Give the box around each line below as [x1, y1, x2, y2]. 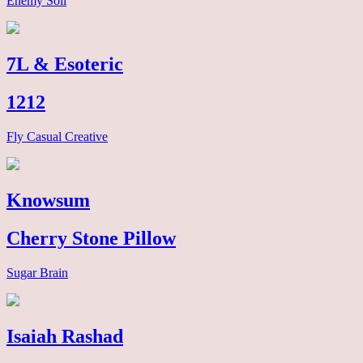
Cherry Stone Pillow [6, 228, 176, 249]
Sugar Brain [6, 265, 68, 280]
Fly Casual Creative [6, 130, 108, 144]
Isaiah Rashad [6, 325, 123, 347]
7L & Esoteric [6, 53, 123, 75]
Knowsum [6, 190, 90, 211]
